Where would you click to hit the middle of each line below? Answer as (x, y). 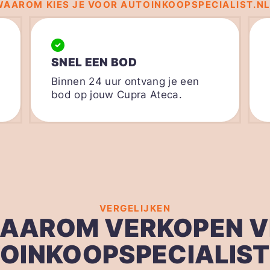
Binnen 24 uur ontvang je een (125, 82)
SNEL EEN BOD (94, 62)
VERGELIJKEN (135, 209)
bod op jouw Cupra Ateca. (117, 95)
